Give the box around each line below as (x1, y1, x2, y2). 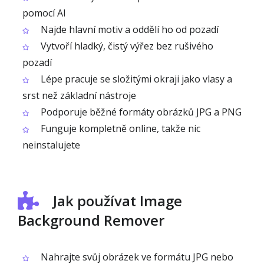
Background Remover (18, 210, 164, 230)
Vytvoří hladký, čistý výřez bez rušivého (38, 39, 213, 52)
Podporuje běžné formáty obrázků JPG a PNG (38, 105, 242, 118)
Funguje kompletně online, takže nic (38, 122, 200, 135)
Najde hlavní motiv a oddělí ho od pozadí (38, 23, 219, 36)
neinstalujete (22, 138, 80, 151)
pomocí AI (22, 6, 66, 19)
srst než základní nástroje (22, 89, 136, 102)
